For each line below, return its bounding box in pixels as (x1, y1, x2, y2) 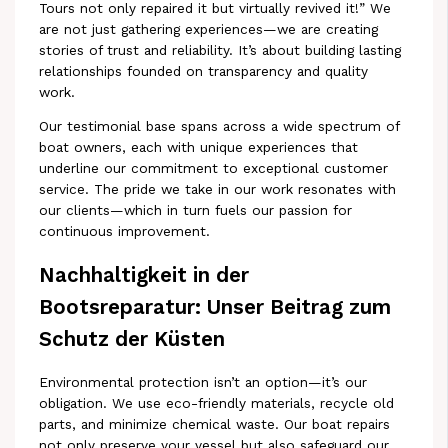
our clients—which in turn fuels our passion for (39, 202, 353, 219)
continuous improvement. (39, 223, 211, 240)
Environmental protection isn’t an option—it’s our (39, 374, 368, 391)
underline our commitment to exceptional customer (39, 160, 389, 177)
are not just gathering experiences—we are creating (39, 20, 379, 37)
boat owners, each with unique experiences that (39, 139, 359, 156)
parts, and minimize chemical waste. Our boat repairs (39, 416, 391, 433)
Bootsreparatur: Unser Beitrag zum (39, 295, 392, 320)
